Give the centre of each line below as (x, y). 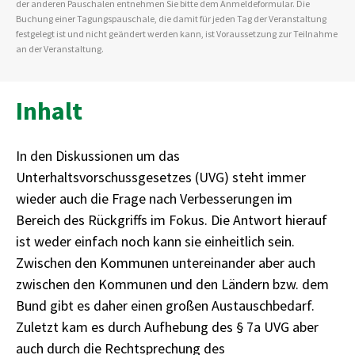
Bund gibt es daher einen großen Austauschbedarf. (165, 305)
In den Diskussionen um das (98, 156)
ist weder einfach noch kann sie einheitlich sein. (155, 241)
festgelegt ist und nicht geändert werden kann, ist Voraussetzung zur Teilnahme (177, 34)
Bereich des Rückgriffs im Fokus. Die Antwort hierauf (172, 220)
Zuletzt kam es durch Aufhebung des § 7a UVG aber (167, 327)
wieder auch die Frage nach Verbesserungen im (154, 198)
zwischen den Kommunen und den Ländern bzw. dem (172, 284)
